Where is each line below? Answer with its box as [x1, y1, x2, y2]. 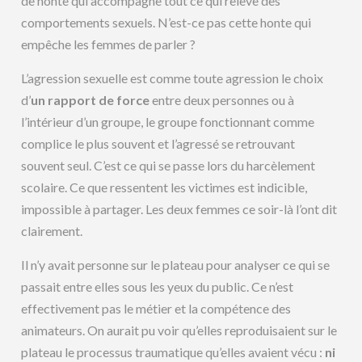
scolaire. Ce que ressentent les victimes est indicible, [21, 179, 308, 196]
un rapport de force [31, 92, 150, 108]
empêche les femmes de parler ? [21, 36, 196, 53]
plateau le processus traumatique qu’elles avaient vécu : [21, 344, 326, 360]
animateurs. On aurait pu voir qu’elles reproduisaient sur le [21, 322, 338, 339]
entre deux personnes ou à [149, 92, 295, 108]
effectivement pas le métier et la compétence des [21, 301, 292, 317]
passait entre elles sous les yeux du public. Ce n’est [21, 279, 294, 295]
